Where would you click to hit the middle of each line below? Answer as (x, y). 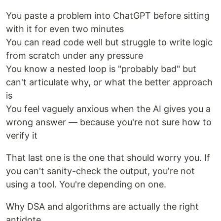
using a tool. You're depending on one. (86, 184)
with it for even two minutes (65, 29)
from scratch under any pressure (74, 55)
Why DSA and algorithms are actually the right (102, 206)
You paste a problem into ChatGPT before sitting (108, 15)
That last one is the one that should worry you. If (108, 157)
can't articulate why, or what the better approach (109, 82)
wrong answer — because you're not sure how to (109, 122)
